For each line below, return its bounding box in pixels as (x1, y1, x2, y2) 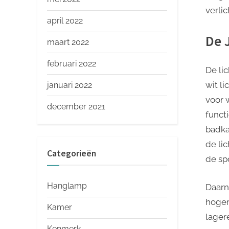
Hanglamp (47, 181, 87, 191)
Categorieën (47, 147, 96, 159)
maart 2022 (47, 37, 89, 47)
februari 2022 (47, 58, 96, 68)
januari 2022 (47, 80, 92, 90)
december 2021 (47, 101, 105, 111)
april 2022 (47, 16, 83, 26)
